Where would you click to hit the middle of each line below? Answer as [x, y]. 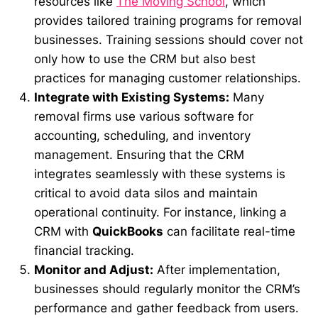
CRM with [63, 232]
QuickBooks [128, 232]
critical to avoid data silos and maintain [146, 193]
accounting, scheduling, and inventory [142, 136]
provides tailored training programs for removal [168, 21]
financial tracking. [84, 251]
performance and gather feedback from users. [166, 308]
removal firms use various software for [144, 117]
